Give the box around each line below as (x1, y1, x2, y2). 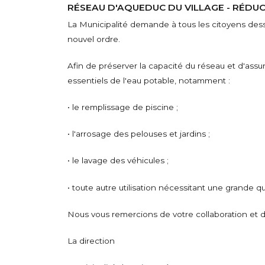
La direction (67, 235, 115, 245)
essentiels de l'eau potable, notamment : (67, 75, 231, 85)
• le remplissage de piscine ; (67, 102, 179, 112)
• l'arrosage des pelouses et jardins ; (67, 129, 211, 139)
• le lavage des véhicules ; (67, 156, 169, 166)
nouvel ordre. (67, 34, 121, 44)
